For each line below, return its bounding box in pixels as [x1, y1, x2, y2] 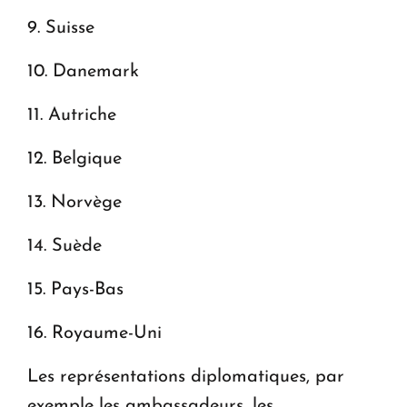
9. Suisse [27, 18, 94, 37]
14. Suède [27, 236, 102, 255]
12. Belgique [27, 149, 122, 168]
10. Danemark [27, 62, 139, 81]
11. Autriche [27, 105, 116, 124]
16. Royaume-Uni [27, 323, 162, 342]
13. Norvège [27, 193, 122, 212]
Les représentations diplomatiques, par [27, 367, 344, 386]
